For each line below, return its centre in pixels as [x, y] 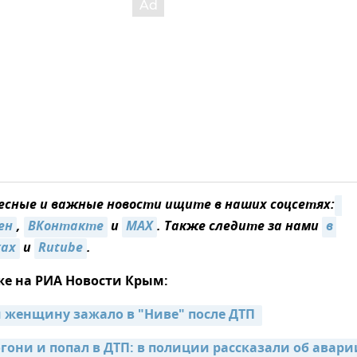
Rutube [61, 249]
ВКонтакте [66, 228]
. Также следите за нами [239, 228]
